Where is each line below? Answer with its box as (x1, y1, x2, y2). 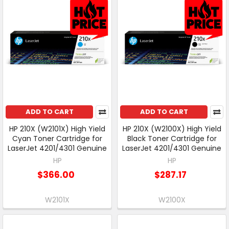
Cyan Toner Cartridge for (12, 133, 102, 144)
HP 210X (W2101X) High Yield (9, 124, 105, 134)
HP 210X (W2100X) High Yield (122, 124, 221, 134)
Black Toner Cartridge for (127, 133, 217, 144)
